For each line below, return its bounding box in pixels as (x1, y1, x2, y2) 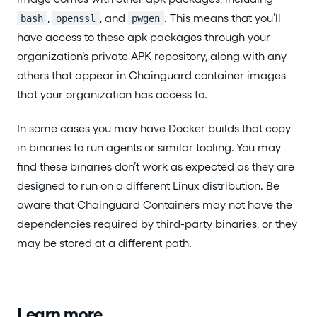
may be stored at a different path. (17, 236, 192, 250)
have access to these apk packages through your (17, 30, 270, 44)
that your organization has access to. (17, 87, 207, 101)
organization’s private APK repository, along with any (17, 49, 287, 63)
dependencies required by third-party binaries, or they (17, 217, 297, 231)
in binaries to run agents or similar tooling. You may (17, 141, 281, 155)
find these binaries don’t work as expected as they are (17, 160, 294, 174)
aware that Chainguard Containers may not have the (17, 198, 292, 212)
